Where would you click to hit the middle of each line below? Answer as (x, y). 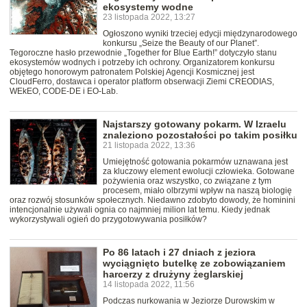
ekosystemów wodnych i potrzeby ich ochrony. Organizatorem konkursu (142, 63)
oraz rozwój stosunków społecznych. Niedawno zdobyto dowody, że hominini (152, 200)
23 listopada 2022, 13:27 (149, 17)
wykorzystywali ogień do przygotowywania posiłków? (108, 220)
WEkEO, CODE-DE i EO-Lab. (64, 91)
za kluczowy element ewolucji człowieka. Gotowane (199, 172)
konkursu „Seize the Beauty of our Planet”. (181, 44)
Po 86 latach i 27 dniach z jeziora (179, 253)
